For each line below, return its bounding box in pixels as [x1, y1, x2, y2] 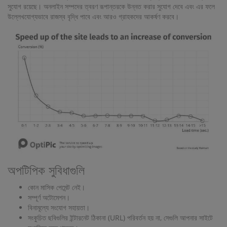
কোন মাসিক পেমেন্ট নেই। [28, 182, 85, 192]
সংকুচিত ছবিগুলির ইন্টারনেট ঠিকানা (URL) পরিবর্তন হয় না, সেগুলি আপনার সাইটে [28, 212, 213, 222]
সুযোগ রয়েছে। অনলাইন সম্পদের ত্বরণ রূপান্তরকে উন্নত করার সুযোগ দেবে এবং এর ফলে [8, 2, 215, 11]
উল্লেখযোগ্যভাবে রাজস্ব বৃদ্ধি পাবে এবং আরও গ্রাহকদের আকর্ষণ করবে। [8, 12, 179, 21]
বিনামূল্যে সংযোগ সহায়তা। [28, 202, 90, 212]
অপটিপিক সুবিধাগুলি [8, 163, 85, 177]
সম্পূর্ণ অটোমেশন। [28, 192, 70, 202]
